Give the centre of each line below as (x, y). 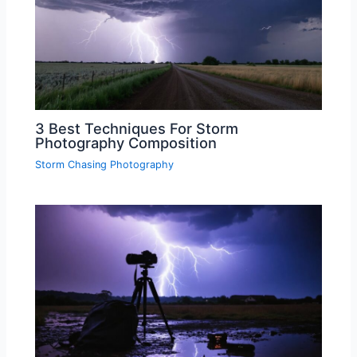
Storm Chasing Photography (105, 165)
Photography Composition (126, 143)
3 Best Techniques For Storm (137, 129)
